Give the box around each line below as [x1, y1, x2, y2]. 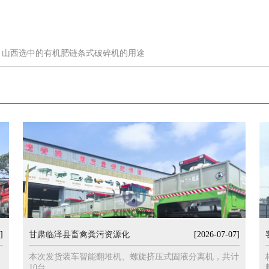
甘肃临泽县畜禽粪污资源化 [29, 230, 130, 239]
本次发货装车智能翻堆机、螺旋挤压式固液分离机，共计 [29, 252, 240, 261]
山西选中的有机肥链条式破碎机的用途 [2, 49, 145, 58]
